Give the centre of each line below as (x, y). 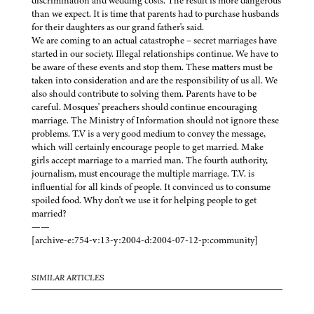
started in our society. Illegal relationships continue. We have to (155, 54)
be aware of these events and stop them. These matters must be (152, 67)
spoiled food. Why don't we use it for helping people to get (144, 200)
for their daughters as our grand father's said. (118, 27)
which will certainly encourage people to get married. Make (148, 147)
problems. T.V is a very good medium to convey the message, (149, 134)
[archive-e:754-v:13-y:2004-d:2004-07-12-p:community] (145, 240)
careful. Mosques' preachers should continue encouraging (144, 107)
